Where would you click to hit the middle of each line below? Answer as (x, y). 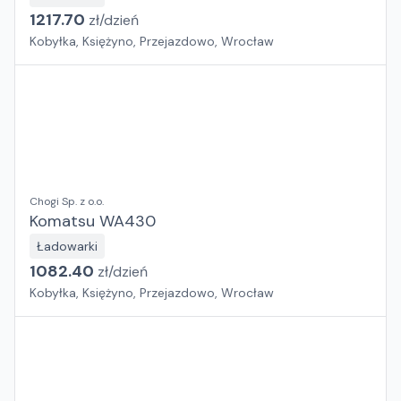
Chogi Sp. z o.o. (67, 201)
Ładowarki (67, 246)
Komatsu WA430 (93, 221)
